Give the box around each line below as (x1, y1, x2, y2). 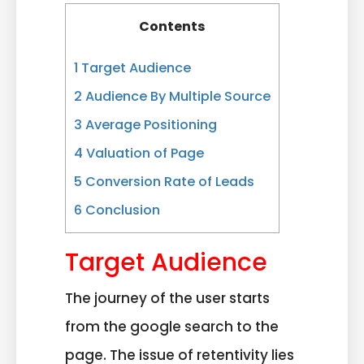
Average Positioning (82, 115, 217, 135)
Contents (139, 16, 206, 36)
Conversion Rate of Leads (82, 172, 254, 192)
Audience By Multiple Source (82, 87, 271, 106)
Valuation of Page (83, 144, 204, 163)
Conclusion (82, 201, 160, 220)
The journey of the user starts (65, 288, 270, 308)
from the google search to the (65, 316, 279, 336)
